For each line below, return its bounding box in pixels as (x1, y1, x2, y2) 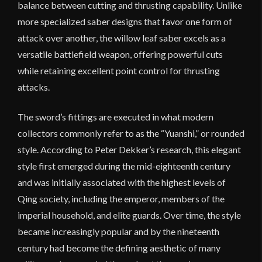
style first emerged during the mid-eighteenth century (18, 160, 230, 172)
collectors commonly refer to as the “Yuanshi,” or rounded (18, 127, 244, 139)
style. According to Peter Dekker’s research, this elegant (18, 144, 241, 156)
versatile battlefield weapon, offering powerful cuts (18, 49, 223, 60)
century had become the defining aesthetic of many (18, 242, 220, 254)
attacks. (18, 81, 50, 93)
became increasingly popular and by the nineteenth (18, 226, 219, 237)
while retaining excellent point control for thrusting (18, 65, 220, 77)
